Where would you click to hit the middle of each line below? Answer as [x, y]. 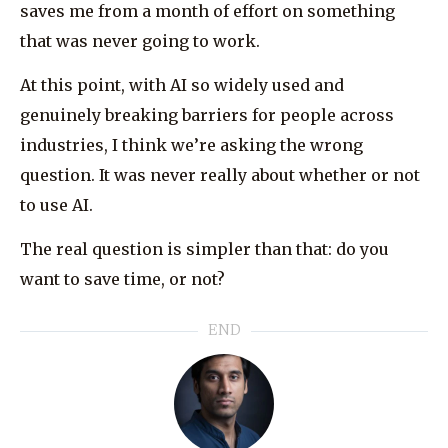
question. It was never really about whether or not [220, 174]
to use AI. [56, 204]
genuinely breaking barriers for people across [207, 114]
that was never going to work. [140, 40]
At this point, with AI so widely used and [182, 84]
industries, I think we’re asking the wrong [191, 144]
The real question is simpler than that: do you [204, 249]
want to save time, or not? [122, 279]
